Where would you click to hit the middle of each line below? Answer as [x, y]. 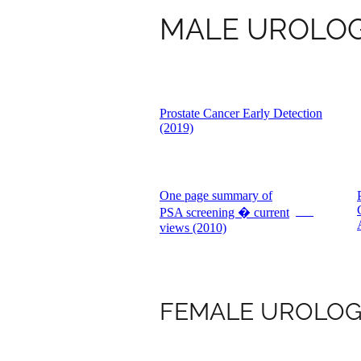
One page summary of [216, 195]
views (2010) [193, 227]
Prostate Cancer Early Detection [241, 113]
